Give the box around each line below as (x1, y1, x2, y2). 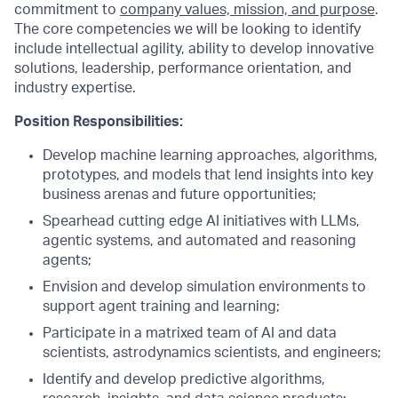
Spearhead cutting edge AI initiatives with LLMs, (43, 214, 360, 228)
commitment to (14, 3, 120, 17)
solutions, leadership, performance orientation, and (14, 61, 352, 76)
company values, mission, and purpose (120, 3, 375, 17)
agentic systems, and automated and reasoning (43, 234, 356, 248)
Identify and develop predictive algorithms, (43, 372, 325, 386)
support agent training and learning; (43, 299, 280, 314)
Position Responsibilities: (14, 115, 183, 129)
